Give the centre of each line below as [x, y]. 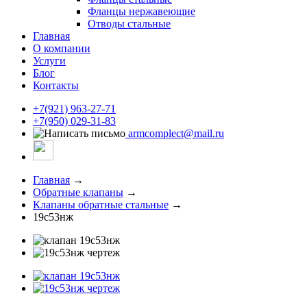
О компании [62, 48]
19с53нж [53, 217]
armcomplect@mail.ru [175, 133]
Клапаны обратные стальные [101, 205]
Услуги [49, 61]
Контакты [56, 85]
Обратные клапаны [78, 192]
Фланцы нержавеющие [142, 11]
